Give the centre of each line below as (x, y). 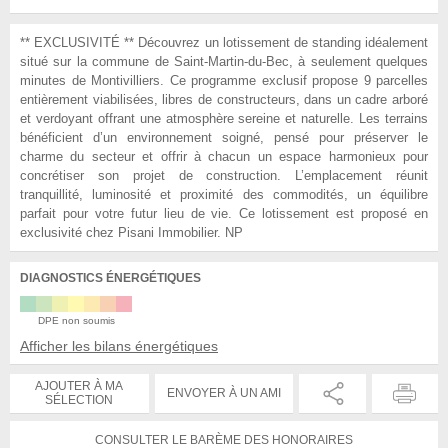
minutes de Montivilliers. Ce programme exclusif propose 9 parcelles (224, 80)
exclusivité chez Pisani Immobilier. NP (131, 232)
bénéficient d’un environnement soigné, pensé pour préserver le (224, 137)
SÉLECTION (79, 400)
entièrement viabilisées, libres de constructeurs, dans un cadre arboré (224, 99)
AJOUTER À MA (79, 386)
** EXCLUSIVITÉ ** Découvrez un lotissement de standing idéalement (224, 42)
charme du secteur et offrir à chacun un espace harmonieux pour (224, 156)
